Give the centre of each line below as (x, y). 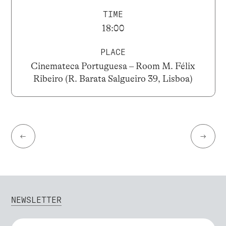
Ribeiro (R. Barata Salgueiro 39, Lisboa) (113, 79)
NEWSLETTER (36, 200)
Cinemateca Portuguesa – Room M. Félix (113, 66)
